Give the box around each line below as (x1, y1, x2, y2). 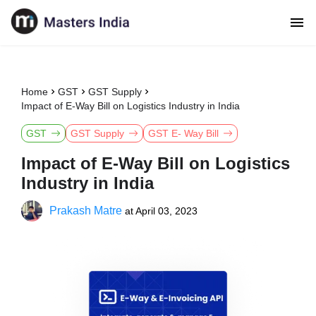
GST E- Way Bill (148, 128, 219, 139)
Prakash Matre (49, 205, 122, 217)
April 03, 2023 (135, 205, 197, 217)
